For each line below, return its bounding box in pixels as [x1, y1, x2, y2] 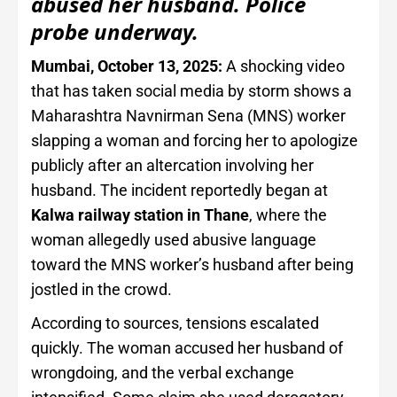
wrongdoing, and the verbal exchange [31, 363, 294, 383]
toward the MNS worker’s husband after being [31, 255, 354, 275]
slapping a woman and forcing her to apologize [31, 131, 358, 151]
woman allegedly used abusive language [31, 230, 316, 250]
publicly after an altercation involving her [31, 156, 314, 175]
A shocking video [222, 57, 345, 76]
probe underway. [31, 17, 198, 47]
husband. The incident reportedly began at [31, 181, 328, 200]
